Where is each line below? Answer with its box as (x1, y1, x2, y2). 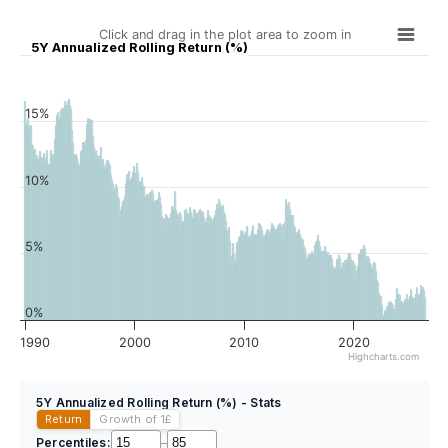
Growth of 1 (99, 411, 165, 426)
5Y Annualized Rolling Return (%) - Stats (36, 394, 282, 410)
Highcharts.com (348, 350, 419, 363)
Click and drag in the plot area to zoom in (99, 26, 351, 42)
